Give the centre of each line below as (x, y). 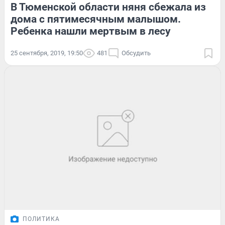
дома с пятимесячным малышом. (96, 19)
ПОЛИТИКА (41, 219)
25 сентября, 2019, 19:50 (47, 53)
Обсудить (136, 53)
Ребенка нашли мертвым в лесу (91, 31)
